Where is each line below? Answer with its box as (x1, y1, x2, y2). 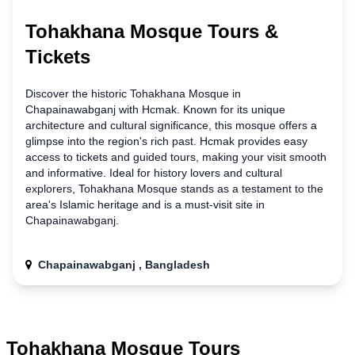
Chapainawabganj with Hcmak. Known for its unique (25, 103, 285, 116)
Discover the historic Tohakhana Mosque (25, 87, 232, 100)
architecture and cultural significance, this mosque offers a (25, 119, 317, 132)
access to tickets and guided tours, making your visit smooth (25, 151, 326, 163)
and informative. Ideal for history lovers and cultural (25, 166, 282, 179)
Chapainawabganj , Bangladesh (38, 258, 210, 271)
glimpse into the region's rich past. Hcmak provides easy (25, 135, 307, 147)
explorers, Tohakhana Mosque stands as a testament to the (25, 182, 323, 195)
